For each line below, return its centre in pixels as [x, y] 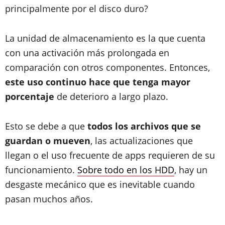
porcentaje [30, 96]
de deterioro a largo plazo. [111, 96]
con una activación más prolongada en [87, 53]
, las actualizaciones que [142, 141]
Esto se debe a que [46, 126]
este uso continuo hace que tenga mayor [98, 82]
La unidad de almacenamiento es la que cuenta [105, 38]
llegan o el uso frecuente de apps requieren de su [110, 155]
